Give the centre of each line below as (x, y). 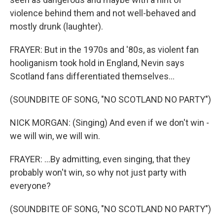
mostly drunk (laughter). (56, 26)
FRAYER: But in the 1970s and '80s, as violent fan (104, 50)
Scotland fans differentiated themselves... (92, 76)
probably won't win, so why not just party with (98, 172)
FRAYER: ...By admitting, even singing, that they (100, 159)
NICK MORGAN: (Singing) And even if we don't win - (110, 123)
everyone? (30, 186)
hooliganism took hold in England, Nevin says (97, 63)
